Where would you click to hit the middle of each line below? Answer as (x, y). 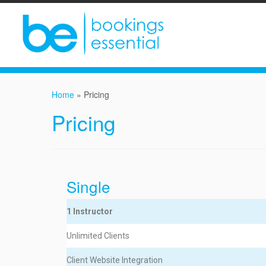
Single (88, 186)
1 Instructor (91, 211)
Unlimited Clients (98, 236)
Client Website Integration (115, 260)
